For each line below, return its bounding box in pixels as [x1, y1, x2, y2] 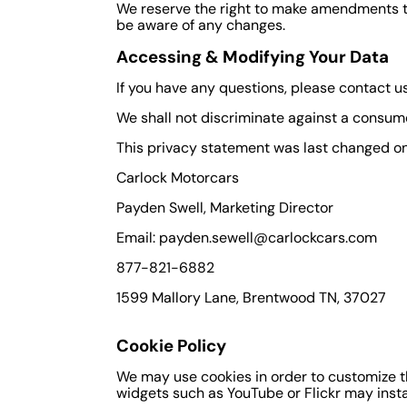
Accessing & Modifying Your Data [116, 45, 389, 68]
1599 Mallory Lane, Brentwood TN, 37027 [116, 287, 386, 307]
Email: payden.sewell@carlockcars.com [116, 227, 377, 247]
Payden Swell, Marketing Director [116, 197, 333, 217]
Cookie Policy [116, 333, 226, 357]
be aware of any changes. [116, 15, 285, 35]
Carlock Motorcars [116, 167, 239, 187]
